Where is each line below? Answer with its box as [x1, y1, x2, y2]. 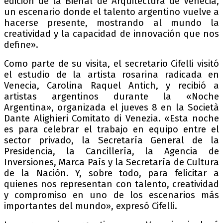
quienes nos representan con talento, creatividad [4, 179, 219, 190]
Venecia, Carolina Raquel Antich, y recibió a [4, 80, 219, 92]
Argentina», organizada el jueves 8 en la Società [4, 102, 219, 113]
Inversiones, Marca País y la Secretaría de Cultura [4, 157, 219, 168]
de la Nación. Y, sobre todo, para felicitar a [4, 168, 219, 179]
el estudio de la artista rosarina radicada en [4, 69, 219, 81]
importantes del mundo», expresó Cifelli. [4, 201, 177, 212]
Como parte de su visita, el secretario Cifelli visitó [4, 58, 219, 70]
